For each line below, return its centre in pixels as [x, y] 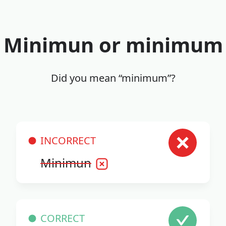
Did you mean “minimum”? [113, 78]
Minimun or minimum [113, 45]
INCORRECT [68, 141]
